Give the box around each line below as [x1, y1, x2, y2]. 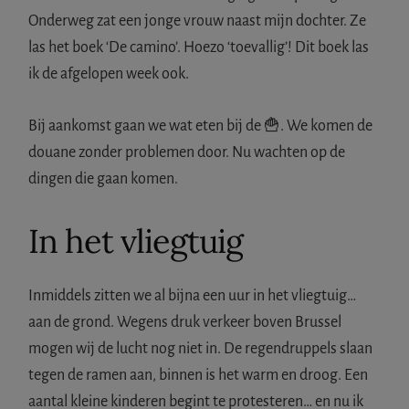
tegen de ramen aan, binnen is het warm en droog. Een [28, 366, 369, 383]
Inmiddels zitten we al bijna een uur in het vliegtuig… [28, 287, 357, 304]
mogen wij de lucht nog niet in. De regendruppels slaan [28, 340, 373, 357]
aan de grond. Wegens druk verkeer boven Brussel [28, 313, 342, 330]
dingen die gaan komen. [28, 170, 179, 187]
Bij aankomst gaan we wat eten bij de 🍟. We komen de [28, 117, 373, 134]
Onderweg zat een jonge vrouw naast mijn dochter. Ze [28, 12, 367, 29]
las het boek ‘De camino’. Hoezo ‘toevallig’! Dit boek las [28, 38, 370, 56]
